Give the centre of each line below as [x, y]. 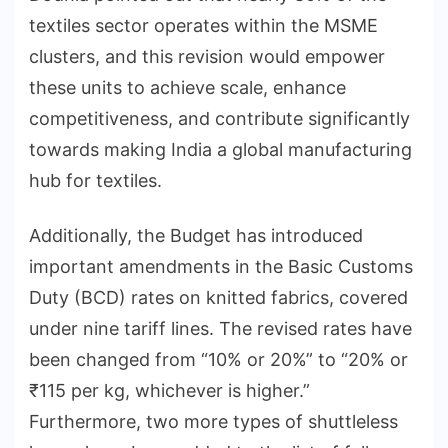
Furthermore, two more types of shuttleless [213, 422]
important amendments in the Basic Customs [221, 267]
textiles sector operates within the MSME [203, 26]
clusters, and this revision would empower [207, 57]
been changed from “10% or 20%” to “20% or [218, 360]
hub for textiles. [95, 181]
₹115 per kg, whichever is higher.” [169, 391]
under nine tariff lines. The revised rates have [220, 329]
